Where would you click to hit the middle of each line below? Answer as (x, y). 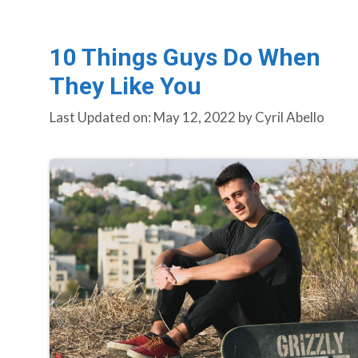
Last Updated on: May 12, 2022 (143, 117)
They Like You (125, 86)
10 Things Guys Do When (185, 57)
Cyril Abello (290, 117)
